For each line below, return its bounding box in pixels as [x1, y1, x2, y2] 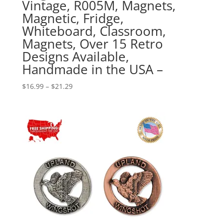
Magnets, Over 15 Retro [22, 35, 163, 53]
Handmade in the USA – [22, 60, 163, 79]
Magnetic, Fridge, [22, 9, 124, 27]
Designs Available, [22, 48, 129, 66]
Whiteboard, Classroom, [22, 22, 166, 40]
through [72, 115, 99, 125]
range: [72, 92, 93, 102]
